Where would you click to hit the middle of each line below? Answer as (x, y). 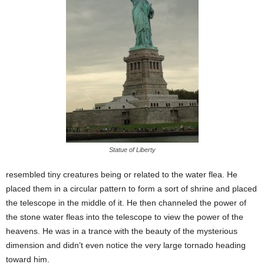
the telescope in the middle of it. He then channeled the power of (126, 202)
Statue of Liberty (132, 149)
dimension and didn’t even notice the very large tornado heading (126, 245)
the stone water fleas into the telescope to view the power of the (125, 217)
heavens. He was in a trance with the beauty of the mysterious (122, 231)
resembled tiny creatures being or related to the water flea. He (122, 174)
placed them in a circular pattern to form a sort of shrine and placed (131, 188)
